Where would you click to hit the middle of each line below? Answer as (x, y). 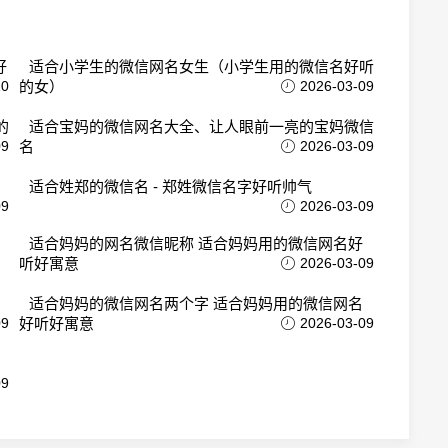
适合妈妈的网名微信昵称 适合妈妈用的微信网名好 (196, 243)
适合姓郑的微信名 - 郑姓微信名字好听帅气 (170, 186)
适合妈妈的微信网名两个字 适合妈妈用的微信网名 (196, 303)
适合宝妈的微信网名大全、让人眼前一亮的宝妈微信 (201, 126)
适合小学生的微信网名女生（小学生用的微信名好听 (201, 66)
